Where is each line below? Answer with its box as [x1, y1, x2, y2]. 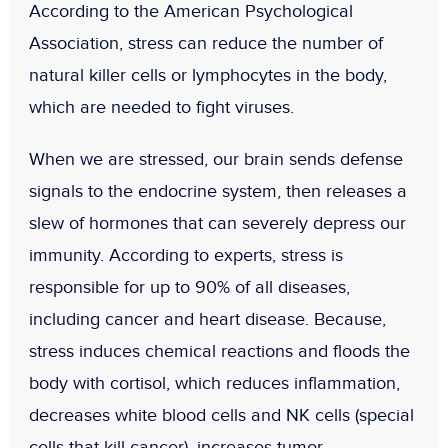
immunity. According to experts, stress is [28, 245, 343, 267]
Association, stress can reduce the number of [28, 33, 383, 55]
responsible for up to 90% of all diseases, [28, 277, 350, 299]
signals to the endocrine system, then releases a [28, 181, 407, 203]
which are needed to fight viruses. [28, 97, 294, 119]
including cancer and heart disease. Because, [28, 309, 386, 331]
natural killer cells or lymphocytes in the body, [28, 65, 387, 87]
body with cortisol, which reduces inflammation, [28, 373, 400, 395]
